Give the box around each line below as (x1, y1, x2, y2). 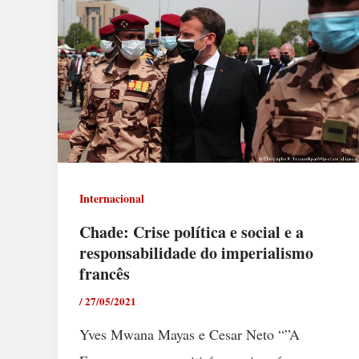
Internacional (79, 189, 144, 207)
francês (79, 261, 130, 285)
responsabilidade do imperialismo (79, 240, 313, 264)
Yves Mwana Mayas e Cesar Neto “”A (79, 324, 300, 344)
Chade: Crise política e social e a (79, 220, 304, 244)
